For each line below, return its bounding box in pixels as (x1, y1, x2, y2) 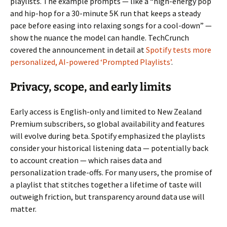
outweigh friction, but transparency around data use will (10, 192, 205, 202)
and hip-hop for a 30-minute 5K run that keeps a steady (10, 8, 201, 19)
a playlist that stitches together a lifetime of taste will (10, 179, 202, 190)
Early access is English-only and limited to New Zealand (10, 106, 202, 117)
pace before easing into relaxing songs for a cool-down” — (10, 20, 212, 31)
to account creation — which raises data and (10, 155, 162, 166)
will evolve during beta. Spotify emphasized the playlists (10, 131, 205, 141)
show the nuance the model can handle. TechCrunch (10, 32, 189, 43)
